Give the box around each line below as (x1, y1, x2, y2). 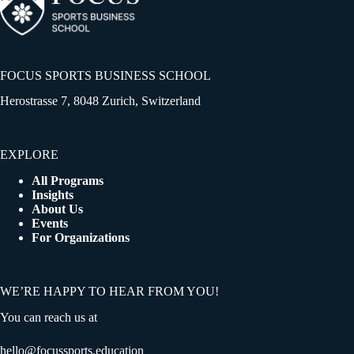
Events (32, 217, 68, 231)
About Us (32, 202, 83, 217)
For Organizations (32, 231, 130, 245)
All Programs (32, 174, 104, 188)
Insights (32, 188, 73, 202)
